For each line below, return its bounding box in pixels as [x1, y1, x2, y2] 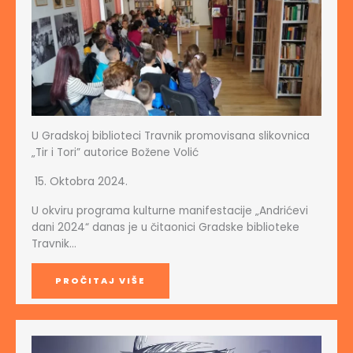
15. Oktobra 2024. [35, 173, 128, 189]
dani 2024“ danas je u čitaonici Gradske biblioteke [32, 219, 299, 235]
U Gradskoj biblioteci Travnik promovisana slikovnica [32, 128, 310, 143]
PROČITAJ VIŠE [55, 274, 146, 287]
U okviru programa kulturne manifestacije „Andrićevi [32, 203, 308, 218]
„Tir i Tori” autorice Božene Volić [32, 144, 199, 160]
